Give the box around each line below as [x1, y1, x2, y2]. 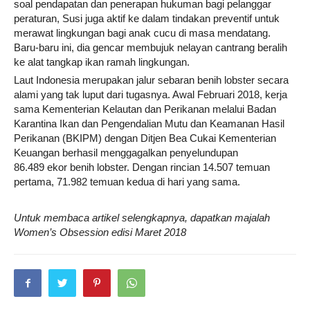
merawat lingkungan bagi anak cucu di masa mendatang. [14, 27, 271, 39]
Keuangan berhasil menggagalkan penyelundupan [14, 147, 238, 158]
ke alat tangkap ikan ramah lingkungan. [14, 56, 190, 68]
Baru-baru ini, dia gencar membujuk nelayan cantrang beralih [14, 42, 287, 53]
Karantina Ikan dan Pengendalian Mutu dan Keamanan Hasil [14, 118, 284, 129]
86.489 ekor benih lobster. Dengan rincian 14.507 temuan [14, 161, 270, 173]
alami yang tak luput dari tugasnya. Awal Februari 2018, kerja [14, 89, 287, 100]
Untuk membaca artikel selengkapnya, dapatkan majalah [14, 212, 270, 224]
